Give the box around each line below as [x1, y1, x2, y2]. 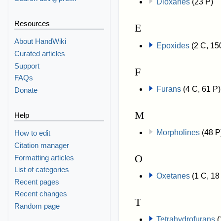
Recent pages [14, 177, 60, 186]
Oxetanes [156, 172, 190, 181]
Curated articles [14, 49, 66, 58]
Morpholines [156, 128, 200, 137]
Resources [14, 19, 50, 28]
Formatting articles [14, 153, 74, 162]
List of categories [14, 165, 70, 174]
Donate [14, 85, 38, 94]
